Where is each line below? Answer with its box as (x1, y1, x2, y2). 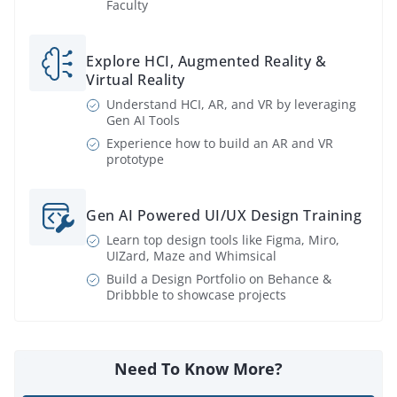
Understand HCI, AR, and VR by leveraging (106, 95, 356, 113)
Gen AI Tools (106, 111, 180, 128)
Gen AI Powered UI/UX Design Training (86, 205, 362, 225)
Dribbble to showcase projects (106, 285, 286, 303)
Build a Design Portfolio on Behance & (106, 269, 331, 287)
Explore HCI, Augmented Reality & (86, 51, 326, 71)
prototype (106, 150, 164, 167)
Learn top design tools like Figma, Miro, (106, 230, 339, 248)
